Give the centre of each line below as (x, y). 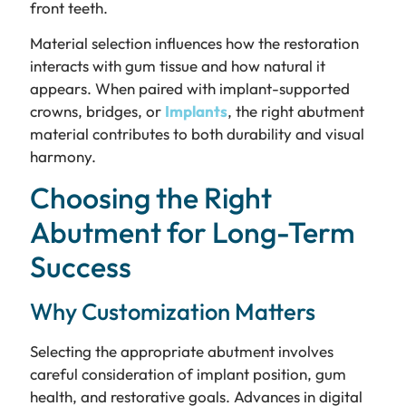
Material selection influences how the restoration (194, 43)
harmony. (63, 156)
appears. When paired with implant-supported (189, 88)
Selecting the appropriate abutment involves (181, 352)
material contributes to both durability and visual (197, 134)
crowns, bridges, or (97, 111)
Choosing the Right (150, 198)
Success (80, 267)
